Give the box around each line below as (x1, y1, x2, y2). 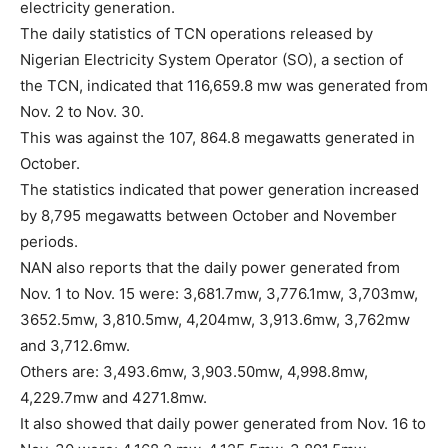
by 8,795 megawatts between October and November (20, 206, 397, 226)
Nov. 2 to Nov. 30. (20, 102, 144, 122)
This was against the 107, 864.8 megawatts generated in (20, 128, 415, 148)
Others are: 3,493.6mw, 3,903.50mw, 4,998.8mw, (20, 362, 368, 382)
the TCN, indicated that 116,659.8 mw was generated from (20, 76, 428, 96)
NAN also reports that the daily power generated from (20, 258, 400, 278)
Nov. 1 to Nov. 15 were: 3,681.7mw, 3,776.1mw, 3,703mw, (20, 284, 418, 304)
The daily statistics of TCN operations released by (20, 24, 373, 44)
